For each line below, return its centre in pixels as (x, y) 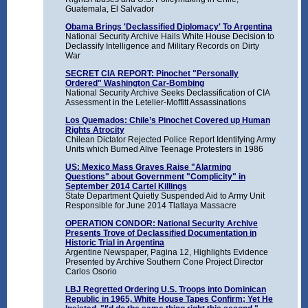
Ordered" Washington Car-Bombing (134, 84)
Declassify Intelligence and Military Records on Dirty (162, 46)
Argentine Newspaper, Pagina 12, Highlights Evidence (166, 253)
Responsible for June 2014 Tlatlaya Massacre (151, 206)
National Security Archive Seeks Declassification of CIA (167, 93)
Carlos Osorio (91, 272)
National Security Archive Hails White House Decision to (169, 37)
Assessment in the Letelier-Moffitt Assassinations (155, 103)
